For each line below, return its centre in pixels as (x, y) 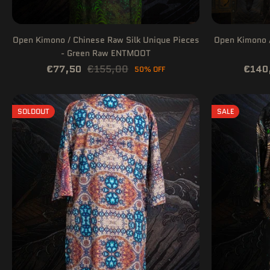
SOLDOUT (33, 111)
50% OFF (150, 69)
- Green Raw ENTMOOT (106, 53)
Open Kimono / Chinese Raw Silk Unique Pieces (106, 40)
